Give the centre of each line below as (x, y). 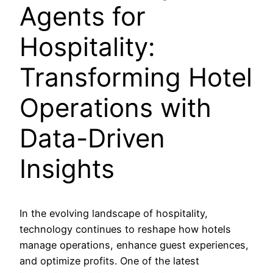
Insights (67, 168)
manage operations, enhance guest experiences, (134, 245)
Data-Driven (92, 138)
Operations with (115, 107)
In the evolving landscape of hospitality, (114, 213)
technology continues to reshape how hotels (125, 229)
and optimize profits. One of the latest (109, 261)
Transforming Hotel (136, 77)
